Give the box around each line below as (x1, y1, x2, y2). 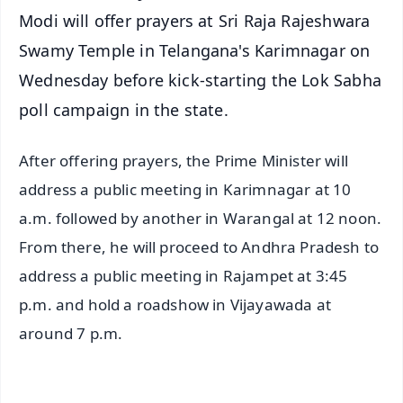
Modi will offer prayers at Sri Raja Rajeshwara (19, 9, 371, 31)
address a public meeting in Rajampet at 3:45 (19, 265, 348, 287)
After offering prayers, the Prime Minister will (19, 150, 348, 172)
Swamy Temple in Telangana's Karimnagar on (19, 39, 371, 61)
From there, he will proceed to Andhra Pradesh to (19, 237, 380, 258)
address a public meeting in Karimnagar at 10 (19, 179, 352, 201)
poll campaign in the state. (19, 98, 228, 121)
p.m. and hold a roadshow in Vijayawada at (19, 294, 331, 316)
